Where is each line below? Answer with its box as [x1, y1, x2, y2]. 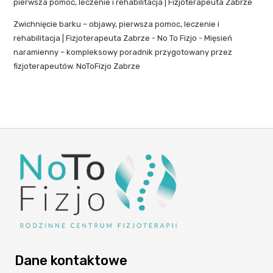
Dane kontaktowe [15, 252, 127, 269]
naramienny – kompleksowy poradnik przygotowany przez [13, 48, 233, 57]
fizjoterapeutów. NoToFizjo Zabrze [13, 62, 141, 71]
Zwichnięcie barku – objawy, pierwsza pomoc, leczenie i [13, 19, 220, 29]
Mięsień [204, 34, 233, 43]
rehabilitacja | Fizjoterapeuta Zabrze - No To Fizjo [13, 34, 197, 43]
